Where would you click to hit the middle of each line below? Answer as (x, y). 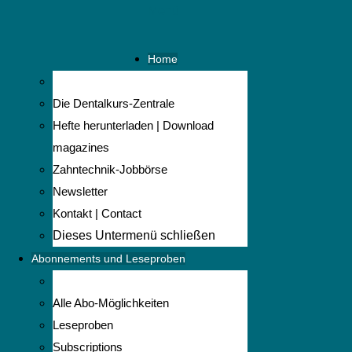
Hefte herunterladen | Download (134, 125)
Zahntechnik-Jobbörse (110, 169)
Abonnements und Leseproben (108, 258)
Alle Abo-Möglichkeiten (111, 303)
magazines (81, 147)
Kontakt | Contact (97, 213)
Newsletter (81, 191)
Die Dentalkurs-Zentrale (114, 103)
